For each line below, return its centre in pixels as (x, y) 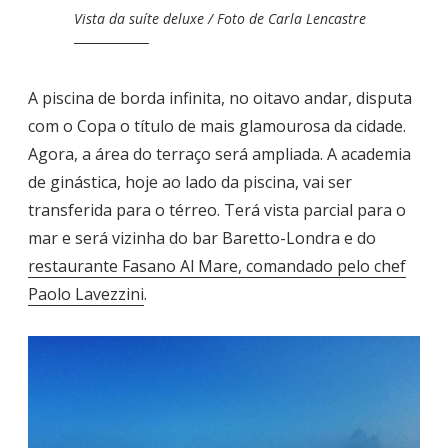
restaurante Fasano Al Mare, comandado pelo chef (217, 266)
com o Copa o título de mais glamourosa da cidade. (217, 126)
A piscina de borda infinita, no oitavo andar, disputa (220, 98)
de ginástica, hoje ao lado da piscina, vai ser (190, 182)
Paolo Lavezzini (86, 294)
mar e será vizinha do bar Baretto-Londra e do (202, 238)
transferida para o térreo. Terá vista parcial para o (217, 210)
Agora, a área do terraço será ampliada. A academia (219, 154)
